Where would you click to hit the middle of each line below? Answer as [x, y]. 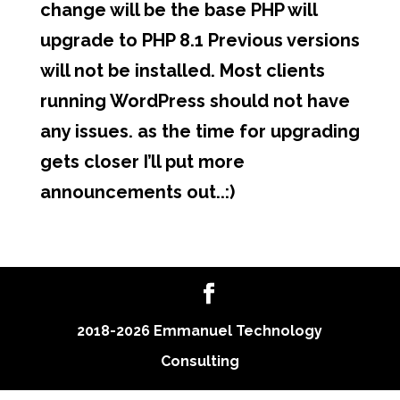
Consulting [200, 361]
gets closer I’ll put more [142, 162]
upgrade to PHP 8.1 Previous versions [200, 40]
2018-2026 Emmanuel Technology [200, 331]
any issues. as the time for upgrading [200, 131]
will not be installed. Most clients [182, 71]
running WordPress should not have [195, 101]
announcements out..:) [137, 192]
